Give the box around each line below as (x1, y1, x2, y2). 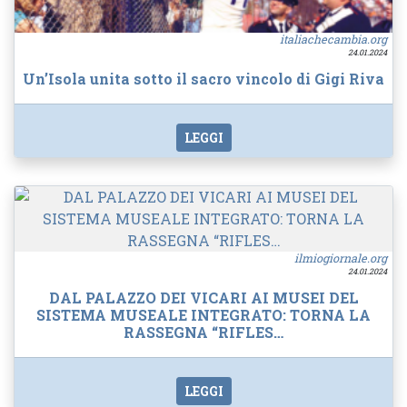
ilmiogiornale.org (294, 251, 387, 266)
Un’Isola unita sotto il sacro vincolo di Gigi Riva (23, 68, 384, 88)
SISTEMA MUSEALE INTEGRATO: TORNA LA (36, 304, 371, 324)
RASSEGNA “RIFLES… (124, 322, 283, 342)
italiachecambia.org (280, 32, 387, 47)
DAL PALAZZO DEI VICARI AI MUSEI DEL (48, 287, 359, 307)
